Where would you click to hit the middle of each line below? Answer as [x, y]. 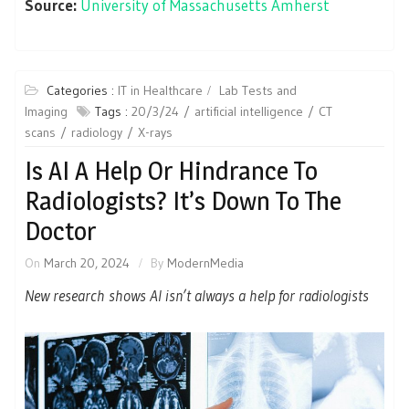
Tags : [113, 112]
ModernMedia [205, 263]
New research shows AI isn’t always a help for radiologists [197, 296]
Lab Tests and [258, 91]
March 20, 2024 [87, 263]
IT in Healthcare [160, 91]
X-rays [155, 133]
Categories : [82, 91]
